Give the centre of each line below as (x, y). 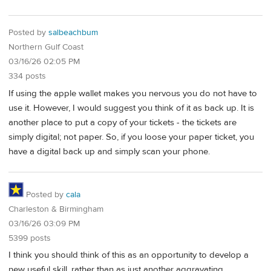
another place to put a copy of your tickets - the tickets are (122, 122)
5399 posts (30, 238)
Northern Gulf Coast (46, 47)
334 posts (27, 77)
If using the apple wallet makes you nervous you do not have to (133, 93)
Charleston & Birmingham (56, 209)
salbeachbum (73, 33)
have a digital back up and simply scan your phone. (109, 151)
